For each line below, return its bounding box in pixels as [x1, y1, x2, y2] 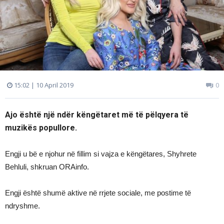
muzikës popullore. [5, 123, 77, 133]
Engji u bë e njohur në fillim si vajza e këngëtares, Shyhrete [5, 149, 196, 158]
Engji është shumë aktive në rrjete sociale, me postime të [5, 188, 191, 197]
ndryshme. [5, 201, 40, 210]
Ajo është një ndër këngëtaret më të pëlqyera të [5, 110, 188, 120]
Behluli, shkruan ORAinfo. [5, 162, 89, 171]
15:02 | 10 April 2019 [12, 80, 73, 90]
